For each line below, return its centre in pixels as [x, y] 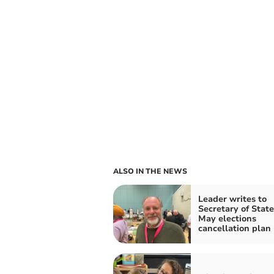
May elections [227, 219]
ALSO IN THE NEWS [150, 172]
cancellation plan [234, 229]
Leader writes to [232, 199]
